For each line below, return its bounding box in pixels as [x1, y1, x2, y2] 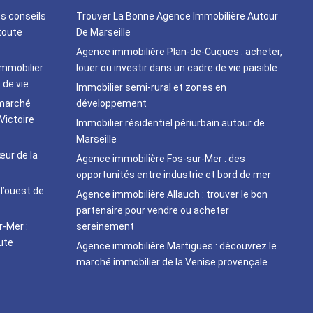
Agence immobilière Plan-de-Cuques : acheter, [76, 46, 282, 57]
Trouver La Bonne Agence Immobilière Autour [76, 10, 278, 22]
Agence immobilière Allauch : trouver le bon [76, 189, 268, 200]
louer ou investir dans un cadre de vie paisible [76, 62, 277, 73]
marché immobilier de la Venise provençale [76, 256, 268, 268]
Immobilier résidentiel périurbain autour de [76, 117, 265, 129]
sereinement [76, 221, 134, 232]
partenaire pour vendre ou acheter [76, 205, 229, 216]
